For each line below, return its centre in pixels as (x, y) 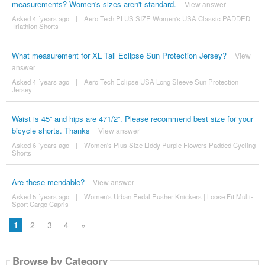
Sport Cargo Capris (40, 204)
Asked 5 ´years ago (40, 197)
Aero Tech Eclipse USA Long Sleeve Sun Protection (161, 82)
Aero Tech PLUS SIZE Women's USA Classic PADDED (167, 19)
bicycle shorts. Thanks (51, 131)
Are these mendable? (48, 182)
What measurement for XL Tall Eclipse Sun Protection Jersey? (119, 56)
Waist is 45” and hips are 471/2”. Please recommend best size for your (132, 119)
